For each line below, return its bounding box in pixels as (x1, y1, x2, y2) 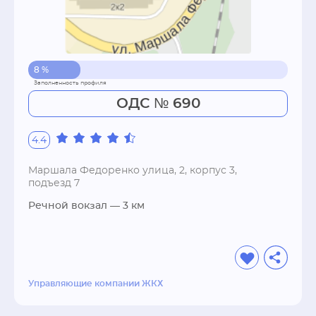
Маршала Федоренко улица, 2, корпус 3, (28, 166, 237, 176)
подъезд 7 (28, 178, 80, 188)
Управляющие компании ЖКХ (28, 279, 163, 288)
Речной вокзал (28, 201, 107, 211)
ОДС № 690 (116, 97, 200, 111)
